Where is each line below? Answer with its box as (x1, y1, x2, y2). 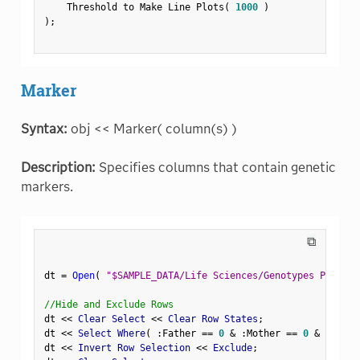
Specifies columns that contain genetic (95, 159, 336, 175)
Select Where (72, 327, 145, 339)
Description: (20, 159, 96, 175)
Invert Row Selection (72, 342, 196, 354)
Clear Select (72, 313, 151, 325)
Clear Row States (162, 313, 258, 325)
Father (162, 327, 202, 339)
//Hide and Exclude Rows (43, 298, 174, 310)
